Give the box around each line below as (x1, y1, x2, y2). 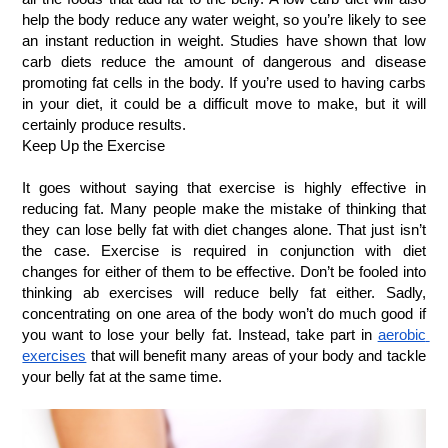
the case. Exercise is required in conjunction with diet (22, 242, 426, 259)
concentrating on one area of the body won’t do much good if (22, 305, 426, 322)
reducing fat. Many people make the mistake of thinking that (22, 200, 426, 217)
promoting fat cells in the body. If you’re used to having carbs (22, 74, 426, 91)
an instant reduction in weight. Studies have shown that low (22, 32, 426, 49)
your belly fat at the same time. (22, 368, 223, 385)
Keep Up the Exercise (22, 137, 166, 154)
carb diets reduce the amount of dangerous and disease (22, 53, 426, 70)
